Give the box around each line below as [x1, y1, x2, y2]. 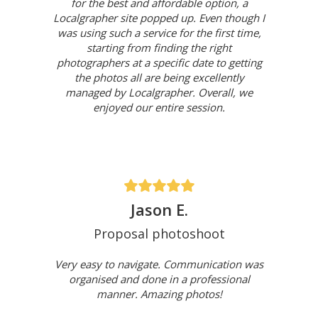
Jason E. [130, 199, 188, 221]
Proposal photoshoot [93, 225, 225, 243]
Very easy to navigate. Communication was [55, 257, 263, 272]
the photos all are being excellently [74, 70, 244, 85]
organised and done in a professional [68, 272, 250, 287]
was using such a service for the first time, [57, 26, 261, 40]
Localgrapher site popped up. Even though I [53, 11, 265, 26]
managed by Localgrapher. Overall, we [65, 85, 253, 100]
